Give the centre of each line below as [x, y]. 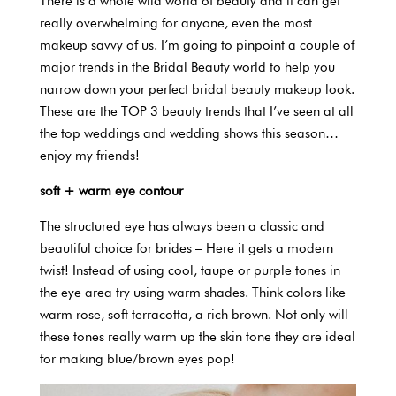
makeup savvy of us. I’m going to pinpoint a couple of [197, 45]
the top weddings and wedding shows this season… [189, 133]
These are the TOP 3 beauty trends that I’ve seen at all [196, 111]
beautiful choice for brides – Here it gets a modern [186, 248]
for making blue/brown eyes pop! [137, 358]
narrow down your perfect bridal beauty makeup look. [197, 89]
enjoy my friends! [89, 155]
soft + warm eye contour [111, 190]
